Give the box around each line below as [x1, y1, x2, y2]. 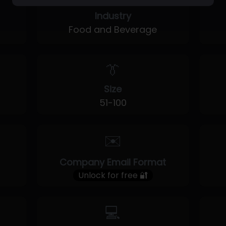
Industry [94, 10, 131, 22]
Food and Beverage [69, 23, 157, 36]
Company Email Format [60, 156, 166, 168]
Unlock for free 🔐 [78, 169, 148, 181]
